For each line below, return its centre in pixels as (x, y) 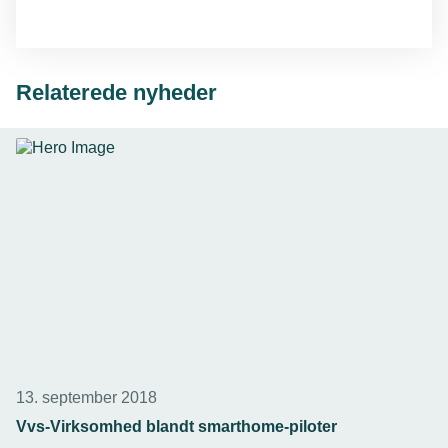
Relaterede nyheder (116, 93)
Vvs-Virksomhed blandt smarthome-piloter (176, 427)
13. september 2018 (86, 398)
